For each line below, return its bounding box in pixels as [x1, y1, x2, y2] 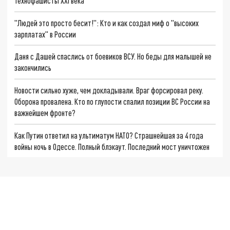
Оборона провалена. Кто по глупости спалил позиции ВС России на [14, 96, 210, 106]
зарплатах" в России [14, 29, 76, 39]
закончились [14, 63, 52, 73]
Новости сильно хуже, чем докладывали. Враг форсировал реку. [14, 85, 204, 95]
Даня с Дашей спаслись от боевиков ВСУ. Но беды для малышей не [14, 51, 212, 62]
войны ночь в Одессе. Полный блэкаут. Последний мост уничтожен [14, 141, 210, 151]
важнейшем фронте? [14, 107, 76, 118]
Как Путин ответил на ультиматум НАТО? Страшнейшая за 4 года [14, 130, 204, 140]
